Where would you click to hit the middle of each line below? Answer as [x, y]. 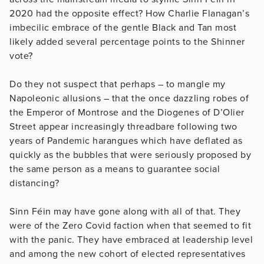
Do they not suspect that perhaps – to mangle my [118, 84]
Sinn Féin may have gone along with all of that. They [125, 211]
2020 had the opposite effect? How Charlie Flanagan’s [129, 13]
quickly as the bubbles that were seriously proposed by [130, 155]
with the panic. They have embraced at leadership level [131, 240]
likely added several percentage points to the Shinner [127, 42]
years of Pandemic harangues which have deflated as [126, 141]
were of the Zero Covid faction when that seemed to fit [130, 225]
